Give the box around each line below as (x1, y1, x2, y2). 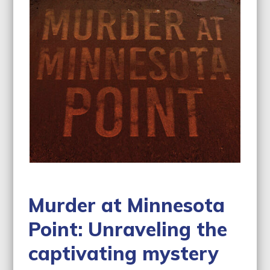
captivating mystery (28, 241, 219, 266)
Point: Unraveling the (28, 217, 228, 242)
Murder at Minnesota (28, 193, 225, 218)
